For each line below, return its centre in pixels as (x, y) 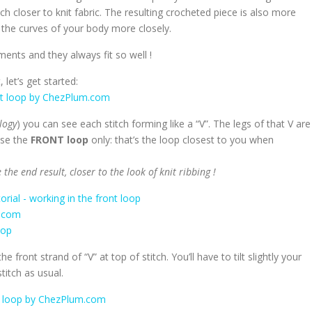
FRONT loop (60, 140)
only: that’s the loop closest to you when (181, 140)
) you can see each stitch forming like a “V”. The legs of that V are (164, 124)
